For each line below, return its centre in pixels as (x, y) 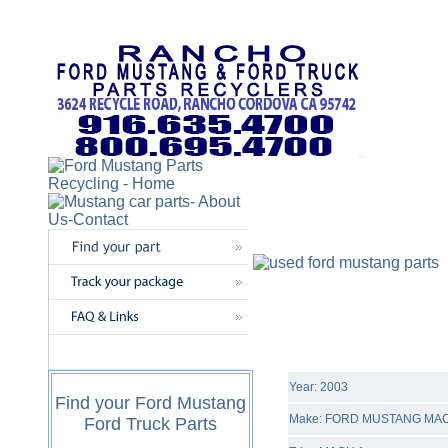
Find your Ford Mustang (150, 403)
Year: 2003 (318, 387)
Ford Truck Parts (150, 424)
